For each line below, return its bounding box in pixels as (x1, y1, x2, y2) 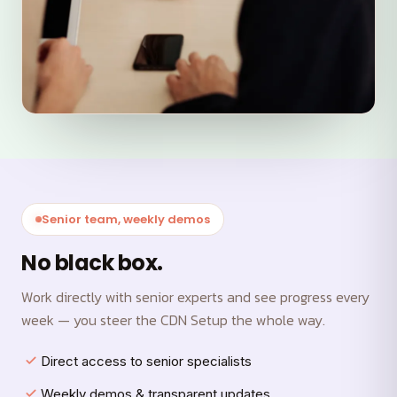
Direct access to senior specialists (41, 352, 252, 370)
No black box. (21, 247, 163, 277)
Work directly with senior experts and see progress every (21, 285, 370, 307)
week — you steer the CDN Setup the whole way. (21, 308, 325, 331)
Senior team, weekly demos (42, 210, 210, 228)
